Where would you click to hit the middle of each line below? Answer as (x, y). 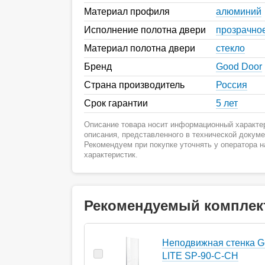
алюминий (239, 11)
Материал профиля (127, 11)
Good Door (239, 66)
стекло (230, 48)
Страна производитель (134, 85)
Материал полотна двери (140, 48)
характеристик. (111, 154)
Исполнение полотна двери (145, 30)
